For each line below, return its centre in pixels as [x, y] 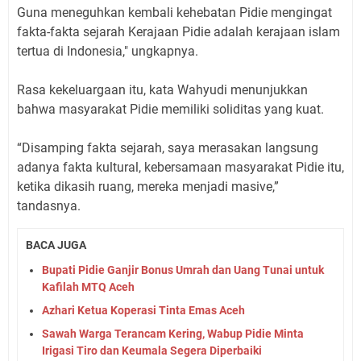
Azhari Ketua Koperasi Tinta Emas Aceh [143, 310]
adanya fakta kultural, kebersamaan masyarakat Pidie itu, [180, 167]
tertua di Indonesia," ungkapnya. [108, 51]
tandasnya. [49, 205]
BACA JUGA [56, 245]
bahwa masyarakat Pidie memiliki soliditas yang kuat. [170, 109]
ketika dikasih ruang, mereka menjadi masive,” [148, 186]
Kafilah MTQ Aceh [88, 286]
